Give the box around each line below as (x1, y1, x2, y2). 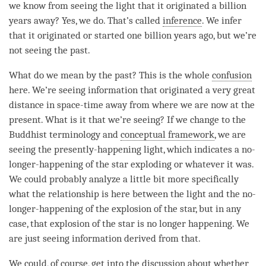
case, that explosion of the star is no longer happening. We (9, 217, 249, 229)
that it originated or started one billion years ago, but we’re (9, 29, 256, 41)
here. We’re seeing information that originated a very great (9, 84, 255, 96)
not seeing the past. (9, 44, 90, 56)
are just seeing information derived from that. (9, 232, 201, 244)
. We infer (202, 14, 242, 26)
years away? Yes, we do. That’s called (9, 14, 163, 26)
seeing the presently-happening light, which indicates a (9, 143, 242, 155)
